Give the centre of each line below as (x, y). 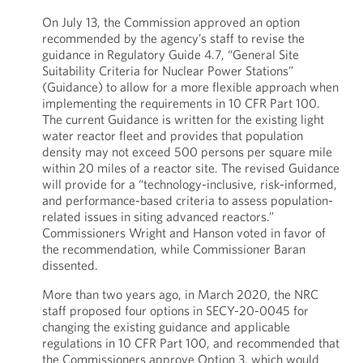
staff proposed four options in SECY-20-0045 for (175, 310)
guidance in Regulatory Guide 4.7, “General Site (170, 54)
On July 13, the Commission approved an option (171, 22)
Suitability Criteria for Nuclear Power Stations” (167, 70)
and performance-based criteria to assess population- (187, 200)
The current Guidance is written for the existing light (183, 119)
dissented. (70, 265)
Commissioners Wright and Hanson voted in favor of (184, 233)
